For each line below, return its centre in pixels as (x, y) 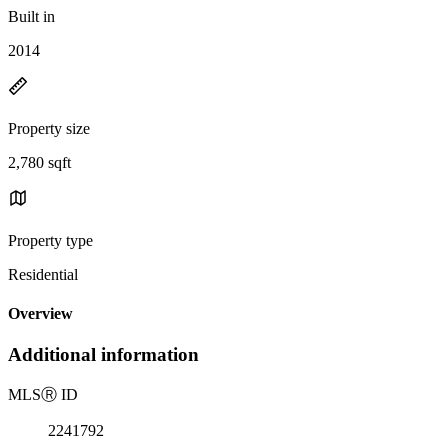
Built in (31, 16)
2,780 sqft (39, 162)
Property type (50, 240)
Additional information (103, 355)
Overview (40, 314)
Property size (49, 128)
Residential (43, 274)
